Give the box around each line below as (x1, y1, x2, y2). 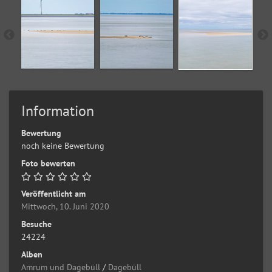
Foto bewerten (21, 157, 75, 169)
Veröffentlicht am (21, 188, 86, 199)
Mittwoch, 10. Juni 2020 (21, 200, 109, 212)
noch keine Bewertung (21, 140, 104, 151)
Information (21, 101, 94, 120)
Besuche (21, 218, 52, 229)
